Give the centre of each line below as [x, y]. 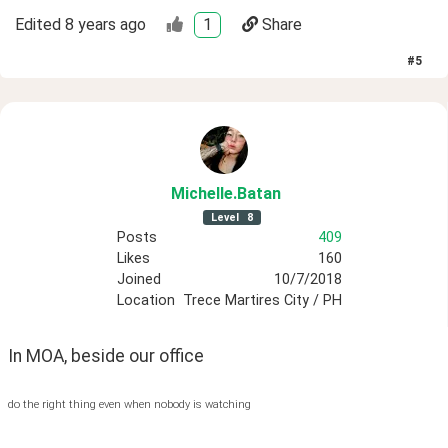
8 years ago [105, 25]
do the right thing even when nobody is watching [129, 405]
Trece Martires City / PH [262, 300]
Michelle [201, 193]
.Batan [256, 193]
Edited [38, 25]
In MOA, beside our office [108, 355]
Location [146, 300]
